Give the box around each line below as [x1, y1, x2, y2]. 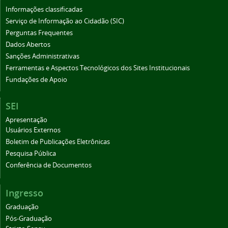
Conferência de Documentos [6, 160, 92, 169]
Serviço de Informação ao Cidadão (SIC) [6, 16, 124, 25]
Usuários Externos [6, 125, 61, 134]
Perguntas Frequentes [6, 28, 73, 37]
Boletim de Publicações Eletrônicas [6, 137, 110, 146]
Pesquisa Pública [6, 149, 56, 158]
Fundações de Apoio [6, 75, 67, 84]
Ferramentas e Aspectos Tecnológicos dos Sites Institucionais [6, 63, 190, 72]
